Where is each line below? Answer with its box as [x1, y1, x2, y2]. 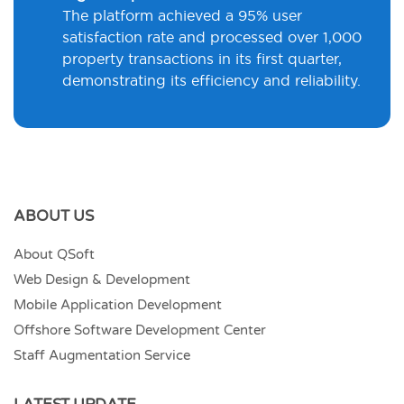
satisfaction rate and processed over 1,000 [62, 29, 362, 46]
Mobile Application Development [14, 297, 222, 314]
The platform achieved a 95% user [62, 7, 302, 24]
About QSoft [14, 246, 95, 263]
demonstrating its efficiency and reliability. [62, 72, 361, 89]
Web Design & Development [14, 271, 190, 289]
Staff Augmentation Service [14, 347, 190, 364]
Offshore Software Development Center [14, 322, 266, 339]
